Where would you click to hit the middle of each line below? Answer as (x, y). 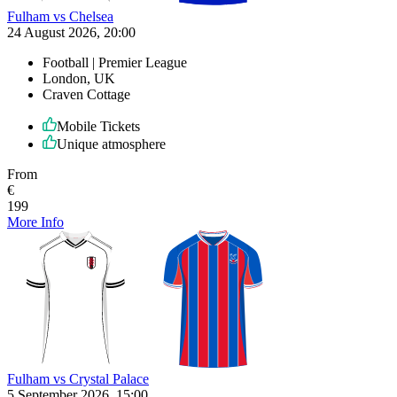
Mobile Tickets (98, 126)
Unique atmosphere (111, 144)
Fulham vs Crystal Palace (78, 378)
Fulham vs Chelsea (60, 16)
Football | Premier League (115, 62)
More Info (35, 222)
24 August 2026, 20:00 (71, 32)
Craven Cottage (86, 94)
